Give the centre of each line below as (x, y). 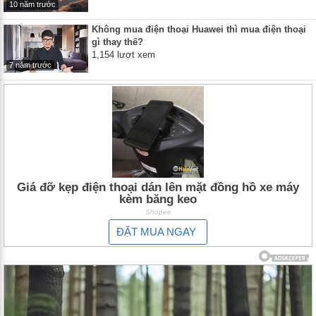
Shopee (158, 212)
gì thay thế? (117, 42)
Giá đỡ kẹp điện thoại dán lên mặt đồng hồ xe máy (158, 187)
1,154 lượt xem (123, 54)
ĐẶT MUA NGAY (156, 231)
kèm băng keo (158, 199)
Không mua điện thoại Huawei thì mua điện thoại (199, 29)
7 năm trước (30, 65)
